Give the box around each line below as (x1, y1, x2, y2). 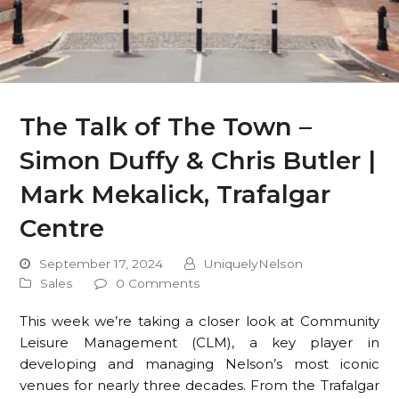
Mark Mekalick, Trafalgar (20, 179, 331, 209)
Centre (20, 213, 105, 243)
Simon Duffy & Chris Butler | (20, 145, 377, 175)
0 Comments (116, 276, 201, 290)
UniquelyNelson (204, 256, 304, 271)
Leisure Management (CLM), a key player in (20, 334, 379, 351)
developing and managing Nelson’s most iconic (20, 355, 379, 372)
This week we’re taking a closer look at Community (20, 313, 379, 330)
